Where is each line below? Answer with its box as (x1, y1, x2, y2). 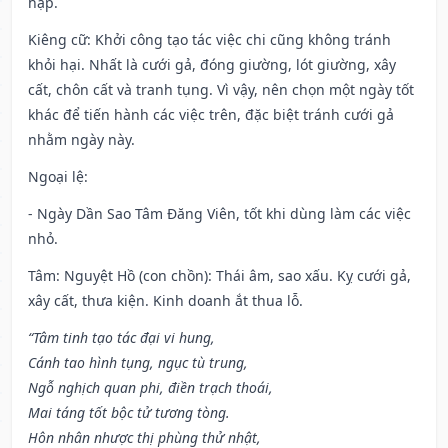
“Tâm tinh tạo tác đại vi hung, (28, 328, 215, 348)
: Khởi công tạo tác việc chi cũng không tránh (87, 30, 391, 50)
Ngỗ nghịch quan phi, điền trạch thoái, (28, 378, 273, 398)
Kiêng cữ (28, 30, 87, 50)
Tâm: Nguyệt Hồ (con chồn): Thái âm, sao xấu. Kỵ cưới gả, (28, 266, 411, 286)
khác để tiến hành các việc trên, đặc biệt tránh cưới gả (28, 105, 394, 125)
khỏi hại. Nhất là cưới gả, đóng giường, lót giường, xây (28, 55, 396, 75)
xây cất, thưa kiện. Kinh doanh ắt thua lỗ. (28, 291, 303, 311)
